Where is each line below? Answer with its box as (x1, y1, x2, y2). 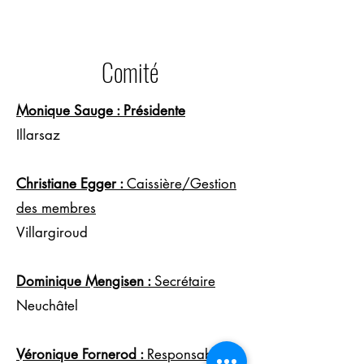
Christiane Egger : (16, 175, 127, 193)
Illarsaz (16, 126, 60, 144)
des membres (16, 199, 96, 217)
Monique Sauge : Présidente (16, 102, 185, 119)
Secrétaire (154, 272, 215, 290)
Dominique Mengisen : (16, 272, 154, 290)
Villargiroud (16, 223, 88, 241)
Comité (102, 54, 158, 90)
